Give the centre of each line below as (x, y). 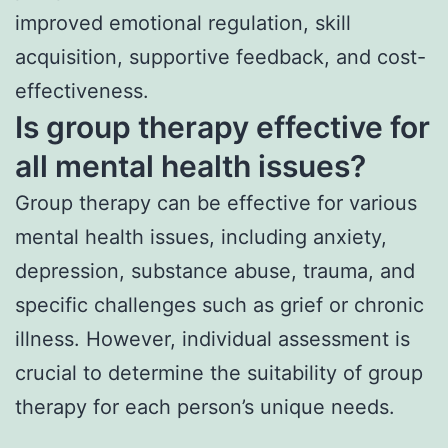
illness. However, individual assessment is (212, 338)
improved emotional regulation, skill (183, 22)
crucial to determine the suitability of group (219, 372)
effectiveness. (82, 90)
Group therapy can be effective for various (216, 202)
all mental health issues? (190, 165)
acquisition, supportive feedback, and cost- (220, 56)
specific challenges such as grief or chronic (219, 304)
